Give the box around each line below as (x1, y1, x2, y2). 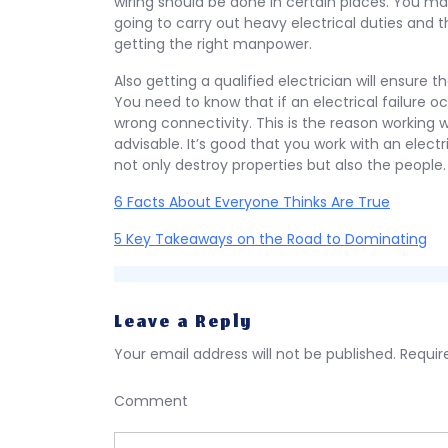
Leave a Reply (114, 307, 252, 339)
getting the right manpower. (114, 34, 312, 54)
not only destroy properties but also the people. (114, 155, 446, 175)
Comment (114, 391, 188, 411)
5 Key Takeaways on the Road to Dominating (114, 229, 427, 249)
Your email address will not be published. (114, 344, 396, 364)
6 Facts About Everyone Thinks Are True (114, 192, 390, 212)
